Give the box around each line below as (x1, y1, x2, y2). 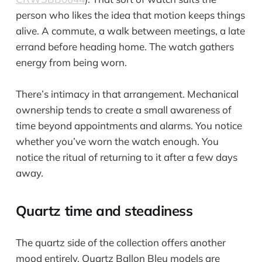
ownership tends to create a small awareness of (15, 103, 232, 116)
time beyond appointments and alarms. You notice (15, 119, 242, 132)
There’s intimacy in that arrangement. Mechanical (15, 87, 239, 100)
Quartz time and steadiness (15, 202, 193, 220)
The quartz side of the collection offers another (15, 236, 226, 249)
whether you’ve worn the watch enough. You (15, 135, 219, 147)
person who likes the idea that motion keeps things (15, 8, 245, 21)
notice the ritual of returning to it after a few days (15, 150, 237, 163)
